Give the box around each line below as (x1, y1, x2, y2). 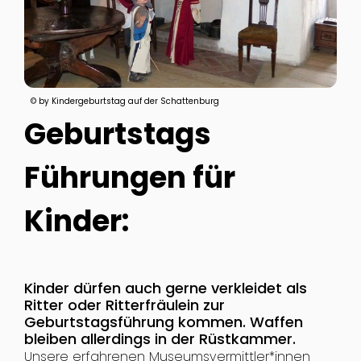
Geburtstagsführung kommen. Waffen (23, 312, 303, 333)
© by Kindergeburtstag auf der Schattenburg (30, 94, 219, 107)
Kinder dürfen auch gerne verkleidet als (23, 278, 307, 299)
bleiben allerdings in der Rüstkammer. (23, 329, 296, 350)
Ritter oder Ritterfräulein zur (23, 295, 225, 316)
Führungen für (23, 156, 235, 198)
